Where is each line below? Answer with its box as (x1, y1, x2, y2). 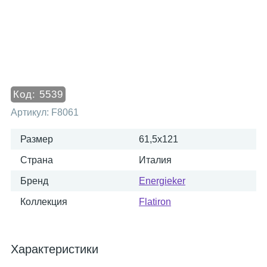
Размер (20, 134, 53, 144)
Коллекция (20, 197, 67, 207)
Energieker (139, 176, 185, 186)
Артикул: (11, 107, 51, 117)
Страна (20, 155, 53, 165)
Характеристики (11, 243, 98, 256)
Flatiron (139, 197, 171, 207)
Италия (139, 155, 172, 165)
